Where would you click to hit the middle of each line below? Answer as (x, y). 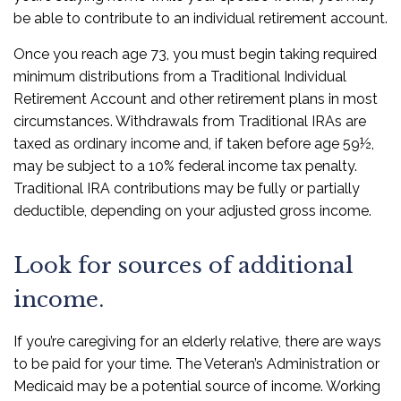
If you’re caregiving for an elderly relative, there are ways (197, 342)
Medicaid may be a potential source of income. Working (197, 387)
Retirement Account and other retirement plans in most (196, 99)
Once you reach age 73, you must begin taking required (195, 55)
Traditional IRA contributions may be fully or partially (187, 189)
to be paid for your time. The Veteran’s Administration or (196, 364)
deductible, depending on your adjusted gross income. (192, 211)
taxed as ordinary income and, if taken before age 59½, (194, 144)
